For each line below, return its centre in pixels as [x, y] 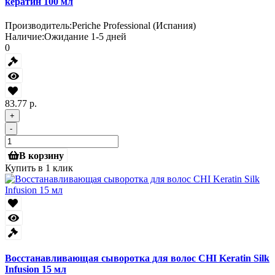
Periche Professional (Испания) [134, 26]
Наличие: [25, 37]
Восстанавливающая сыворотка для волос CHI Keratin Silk [137, 258]
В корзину [42, 155]
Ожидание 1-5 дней [85, 37]
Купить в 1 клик [39, 168]
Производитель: [38, 26]
